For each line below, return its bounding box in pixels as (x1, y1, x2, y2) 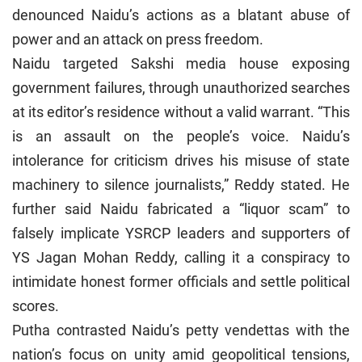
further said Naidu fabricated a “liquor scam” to (12, 200, 350, 217)
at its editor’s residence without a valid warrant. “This (12, 103, 350, 120)
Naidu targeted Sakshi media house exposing (12, 54, 350, 72)
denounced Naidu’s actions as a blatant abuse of (12, 6, 350, 23)
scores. (12, 297, 59, 314)
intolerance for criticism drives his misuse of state (12, 151, 350, 169)
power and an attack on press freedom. (12, 30, 263, 48)
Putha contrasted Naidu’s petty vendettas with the (12, 321, 350, 339)
